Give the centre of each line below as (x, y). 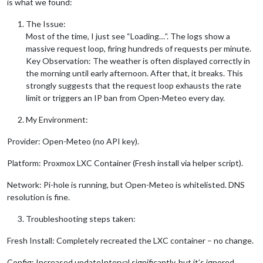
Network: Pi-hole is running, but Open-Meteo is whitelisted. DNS (126, 184)
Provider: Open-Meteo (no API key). (73, 141)
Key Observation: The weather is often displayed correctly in (138, 60)
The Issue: (46, 23)
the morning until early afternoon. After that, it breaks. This (134, 73)
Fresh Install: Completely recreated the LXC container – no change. (130, 240)
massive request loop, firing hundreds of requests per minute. (139, 48)
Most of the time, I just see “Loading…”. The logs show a (128, 36)
